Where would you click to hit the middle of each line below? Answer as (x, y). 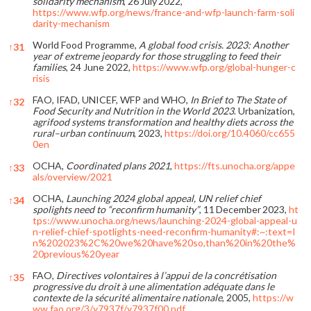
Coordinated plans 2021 (118, 165)
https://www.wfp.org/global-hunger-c (214, 67)
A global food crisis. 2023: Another (214, 44)
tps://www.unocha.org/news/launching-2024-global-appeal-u (165, 220)
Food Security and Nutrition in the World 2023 (133, 110)
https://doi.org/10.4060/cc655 (230, 133)
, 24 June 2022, (99, 67)
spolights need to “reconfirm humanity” (116, 209)
